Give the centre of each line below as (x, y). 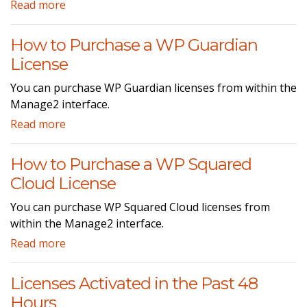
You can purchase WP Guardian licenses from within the (153, 87)
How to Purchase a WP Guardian (134, 45)
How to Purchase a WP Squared (131, 164)
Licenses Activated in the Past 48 (134, 283)
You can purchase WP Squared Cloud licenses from (140, 207)
